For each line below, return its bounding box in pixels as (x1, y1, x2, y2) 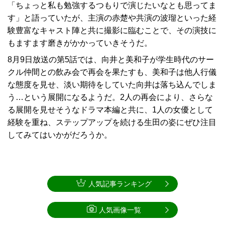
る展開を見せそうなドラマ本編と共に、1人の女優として (8, 105, 213, 115)
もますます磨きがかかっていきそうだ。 (8, 39, 152, 48)
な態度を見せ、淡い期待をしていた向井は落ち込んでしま (8, 80, 216, 89)
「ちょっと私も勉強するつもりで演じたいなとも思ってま (8, 1, 216, 10)
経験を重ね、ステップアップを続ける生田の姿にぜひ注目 (8, 118, 216, 127)
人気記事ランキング (88, 180, 152, 188)
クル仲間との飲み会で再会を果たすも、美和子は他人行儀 (8, 68, 216, 77)
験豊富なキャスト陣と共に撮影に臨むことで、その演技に (8, 26, 216, 35)
